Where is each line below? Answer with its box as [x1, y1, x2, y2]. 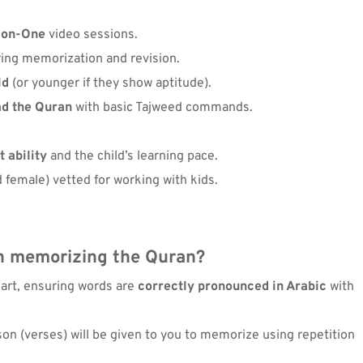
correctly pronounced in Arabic [138, 278, 327, 295]
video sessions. [45, 26, 138, 43]
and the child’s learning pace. [47, 147, 218, 164]
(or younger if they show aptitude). [9, 75, 211, 92]
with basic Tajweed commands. [72, 99, 253, 116]
